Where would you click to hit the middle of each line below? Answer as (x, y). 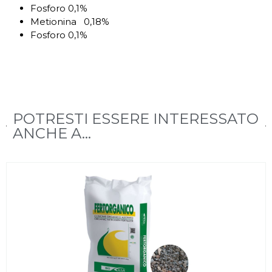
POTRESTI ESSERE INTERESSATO (135, 118)
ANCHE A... (52, 133)
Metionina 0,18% (70, 21)
